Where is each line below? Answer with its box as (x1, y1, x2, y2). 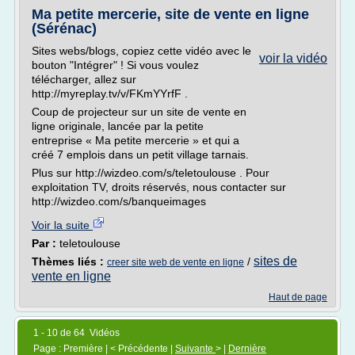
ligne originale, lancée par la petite (32, 120, 204, 132)
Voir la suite (32, 219, 93, 231)
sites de (254, 254, 297, 268)
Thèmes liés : (32, 255, 107, 268)
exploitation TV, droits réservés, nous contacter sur (32, 181, 286, 193)
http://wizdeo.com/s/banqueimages (32, 195, 206, 208)
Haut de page (269, 292, 327, 303)
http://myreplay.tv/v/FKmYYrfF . (32, 87, 188, 100)
